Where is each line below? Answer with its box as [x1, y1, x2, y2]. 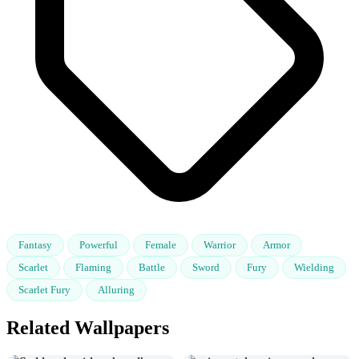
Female [145, 238, 176, 251]
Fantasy [18, 238, 52, 251]
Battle [139, 260, 165, 273]
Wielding [294, 260, 334, 273]
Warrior [204, 238, 236, 251]
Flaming [75, 260, 111, 273]
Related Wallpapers [6, 317, 169, 338]
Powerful [79, 238, 118, 251]
